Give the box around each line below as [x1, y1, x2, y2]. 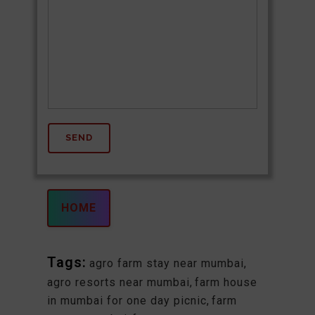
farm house [194, 275, 257, 289]
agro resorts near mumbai [46, 275, 190, 289]
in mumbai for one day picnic [46, 293, 207, 307]
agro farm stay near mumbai [89, 256, 244, 270]
